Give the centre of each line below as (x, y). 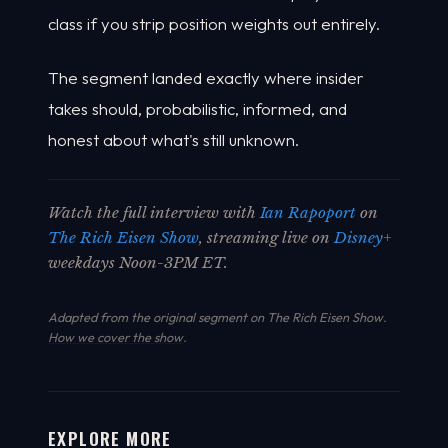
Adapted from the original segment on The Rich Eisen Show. (217, 317)
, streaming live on (266, 238)
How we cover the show (115, 337)
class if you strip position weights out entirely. (214, 23)
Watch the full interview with (154, 213)
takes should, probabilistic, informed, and (197, 109)
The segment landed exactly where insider (206, 78)
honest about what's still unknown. (173, 140)
